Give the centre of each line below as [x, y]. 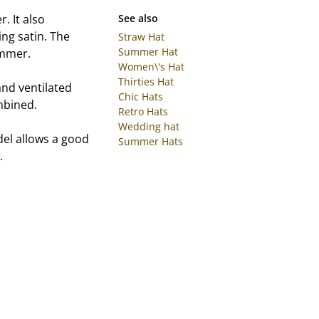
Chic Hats [140, 96]
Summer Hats [150, 141]
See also [138, 18]
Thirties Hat [146, 81]
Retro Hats [143, 111]
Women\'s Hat [151, 66]
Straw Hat [141, 36]
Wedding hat [148, 126]
